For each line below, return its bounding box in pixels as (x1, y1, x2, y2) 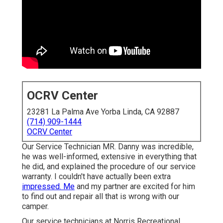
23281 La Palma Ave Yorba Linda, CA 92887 (27, 107, 179, 117)
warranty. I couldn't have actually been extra (22, 172, 171, 182)
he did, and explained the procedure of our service (22, 162, 196, 172)
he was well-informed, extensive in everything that (22, 152, 197, 162)
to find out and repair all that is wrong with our (22, 192, 179, 202)
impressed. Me (22, 182, 75, 192)
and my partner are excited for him (75, 182, 195, 192)
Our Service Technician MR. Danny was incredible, (22, 142, 194, 152)
